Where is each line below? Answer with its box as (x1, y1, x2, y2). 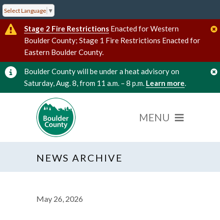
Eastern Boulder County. (24, 47, 104, 56)
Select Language (4, 6, 46, 14)
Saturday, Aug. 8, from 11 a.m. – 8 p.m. (24, 78, 146, 87)
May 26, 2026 (36, 193, 83, 203)
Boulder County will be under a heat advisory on (24, 66, 179, 76)
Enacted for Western (109, 24, 179, 33)
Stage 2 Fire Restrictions (24, 24, 109, 33)
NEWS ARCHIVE (36, 151, 123, 164)
